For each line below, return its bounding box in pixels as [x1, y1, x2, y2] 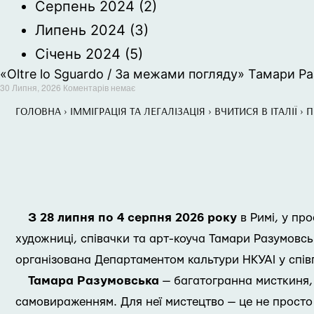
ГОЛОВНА [15, 104, 61, 118]
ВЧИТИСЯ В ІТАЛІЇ [214, 104, 297, 118]
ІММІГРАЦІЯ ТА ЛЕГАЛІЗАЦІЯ [70, 104, 205, 118]
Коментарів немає [63, 81, 135, 93]
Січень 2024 [35, 46, 121, 62]
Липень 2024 [35, 22, 125, 39]
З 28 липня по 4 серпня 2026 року [28, 212, 237, 224]
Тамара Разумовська [28, 275, 159, 287]
